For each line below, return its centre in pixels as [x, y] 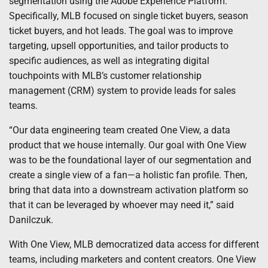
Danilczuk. [31, 220]
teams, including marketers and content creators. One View [133, 260]
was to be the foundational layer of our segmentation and [130, 160]
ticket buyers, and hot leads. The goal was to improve [121, 31]
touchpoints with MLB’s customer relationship [105, 76]
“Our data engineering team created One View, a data [120, 130]
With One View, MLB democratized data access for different [134, 245]
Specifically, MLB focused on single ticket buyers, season [129, 16]
